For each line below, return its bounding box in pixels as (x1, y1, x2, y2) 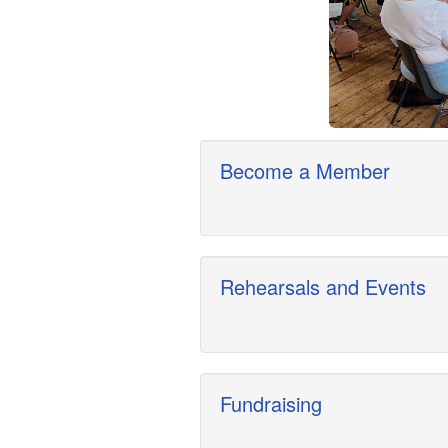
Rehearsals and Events (219, 272, 426, 302)
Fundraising (219, 388, 322, 418)
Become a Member (219, 155, 390, 185)
